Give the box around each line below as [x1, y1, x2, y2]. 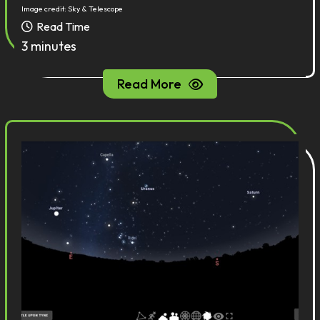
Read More [117, 76, 181, 92]
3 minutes [21, 38, 77, 54]
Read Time [36, 19, 91, 34]
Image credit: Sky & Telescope [21, 4, 124, 14]
